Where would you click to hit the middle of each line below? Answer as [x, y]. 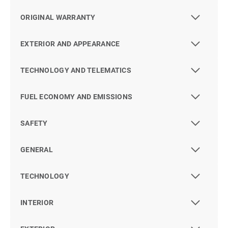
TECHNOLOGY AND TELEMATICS [76, 70]
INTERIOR [37, 203]
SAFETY [34, 123]
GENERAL [37, 150]
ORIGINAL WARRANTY [58, 18]
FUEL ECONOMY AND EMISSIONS [77, 97]
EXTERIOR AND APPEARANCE [70, 44]
